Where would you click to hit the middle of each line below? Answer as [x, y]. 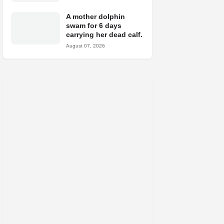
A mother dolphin [95, 16]
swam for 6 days [94, 25]
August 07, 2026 [85, 46]
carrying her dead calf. [104, 34]
